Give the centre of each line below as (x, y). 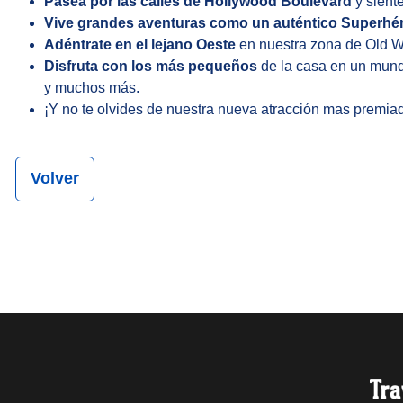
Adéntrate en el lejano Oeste (140, 45)
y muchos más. (92, 88)
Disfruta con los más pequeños (151, 66)
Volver (55, 178)
